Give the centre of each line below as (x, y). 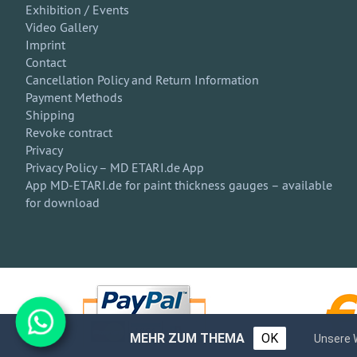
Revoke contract (69, 132)
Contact (46, 62)
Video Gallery (62, 27)
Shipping (50, 115)
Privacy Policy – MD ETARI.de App (115, 167)
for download (63, 202)
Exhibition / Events (77, 10)
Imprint (45, 45)
